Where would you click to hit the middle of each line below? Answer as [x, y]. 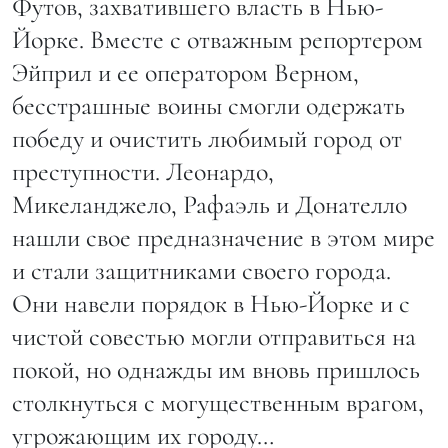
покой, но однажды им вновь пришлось [216, 370]
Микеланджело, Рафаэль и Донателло [209, 205]
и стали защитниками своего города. [201, 271]
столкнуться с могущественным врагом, [218, 403]
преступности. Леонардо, [143, 172]
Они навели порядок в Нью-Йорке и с [211, 304]
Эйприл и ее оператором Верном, [185, 73]
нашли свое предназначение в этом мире [223, 238]
